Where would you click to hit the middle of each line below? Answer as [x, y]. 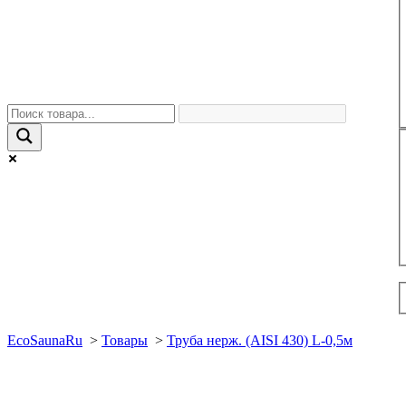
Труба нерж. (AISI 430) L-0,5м [260, 341]
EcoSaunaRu [45, 341]
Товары [125, 341]
